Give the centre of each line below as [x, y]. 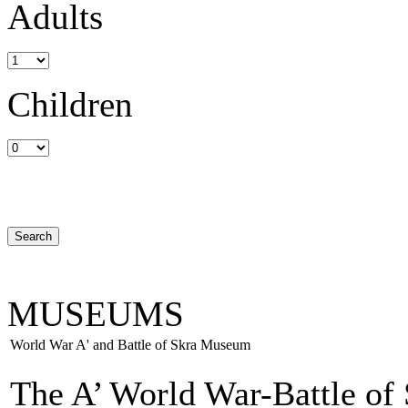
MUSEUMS [96, 313]
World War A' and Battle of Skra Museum [130, 344]
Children [70, 104]
